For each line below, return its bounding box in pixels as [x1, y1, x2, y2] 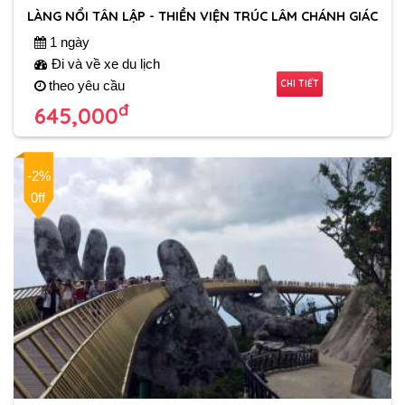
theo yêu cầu [44, 78, 125, 93]
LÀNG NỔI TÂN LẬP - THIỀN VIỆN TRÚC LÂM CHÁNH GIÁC [27, 6, 378, 24]
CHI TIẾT [280, 77, 320, 89]
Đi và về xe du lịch [47, 56, 160, 71]
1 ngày [45, 34, 89, 50]
